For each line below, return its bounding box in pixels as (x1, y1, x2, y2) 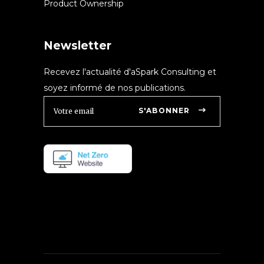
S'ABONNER (138, 105, 190, 115)
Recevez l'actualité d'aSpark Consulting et (44, 66, 216, 77)
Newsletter (44, 38, 111, 52)
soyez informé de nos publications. (44, 82, 186, 93)
